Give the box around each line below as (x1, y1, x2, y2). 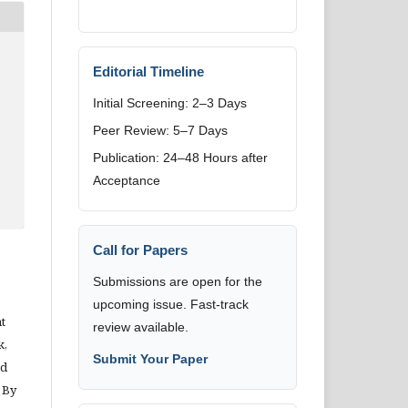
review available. (93, 320, 189, 334)
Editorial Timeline (93, 64, 204, 79)
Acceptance (93, 173, 160, 188)
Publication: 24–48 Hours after (93, 150, 268, 165)
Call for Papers (93, 242, 188, 258)
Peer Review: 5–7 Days (93, 123, 228, 138)
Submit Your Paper (93, 352, 208, 366)
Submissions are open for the (93, 274, 262, 289)
